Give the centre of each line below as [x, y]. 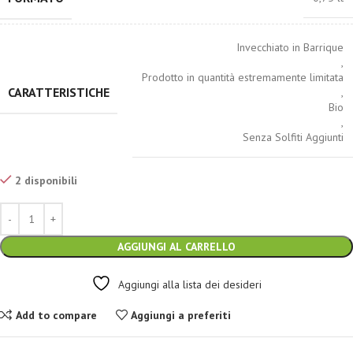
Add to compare [56, 315]
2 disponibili [46, 180]
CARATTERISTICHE [59, 92]
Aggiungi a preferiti [181, 315]
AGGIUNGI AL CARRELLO [176, 247]
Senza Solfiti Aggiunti [293, 137]
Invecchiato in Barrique [290, 47]
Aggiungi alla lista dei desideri [190, 284]
